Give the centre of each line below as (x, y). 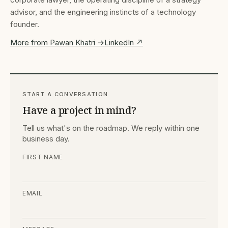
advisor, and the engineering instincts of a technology (103, 12)
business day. (46, 138)
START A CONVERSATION (65, 94)
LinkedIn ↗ (124, 42)
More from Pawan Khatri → (57, 42)
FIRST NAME (43, 157)
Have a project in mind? (79, 110)
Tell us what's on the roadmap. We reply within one (111, 128)
